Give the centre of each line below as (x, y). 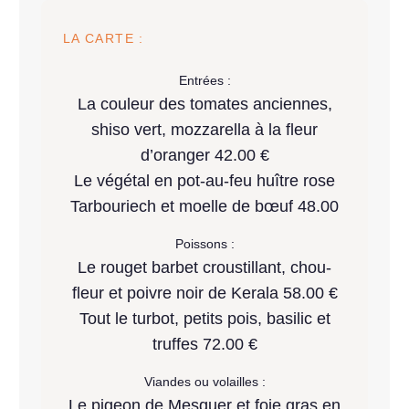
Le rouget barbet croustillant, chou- (204, 267)
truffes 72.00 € (204, 344)
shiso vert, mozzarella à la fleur (204, 129)
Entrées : (204, 80)
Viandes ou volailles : (204, 381)
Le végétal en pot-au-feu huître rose (204, 180)
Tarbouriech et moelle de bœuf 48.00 (204, 206)
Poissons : (204, 243)
